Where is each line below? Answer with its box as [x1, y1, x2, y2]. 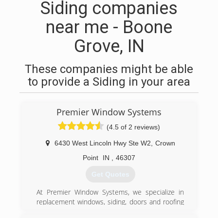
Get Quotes [91, 170, 129, 179]
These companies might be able [25, 62, 193, 76]
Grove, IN [73, 36, 145, 56]
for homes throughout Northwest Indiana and [36, 207, 184, 217]
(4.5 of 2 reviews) [107, 123, 160, 131]
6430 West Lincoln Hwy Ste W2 [54, 139, 151, 147]
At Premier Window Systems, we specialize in [36, 187, 184, 197]
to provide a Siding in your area [28, 75, 190, 89]
